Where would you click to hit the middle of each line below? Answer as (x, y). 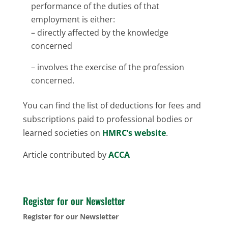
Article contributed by (65, 154)
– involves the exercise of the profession (107, 67)
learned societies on (62, 133)
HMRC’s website (134, 133)
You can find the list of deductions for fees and (112, 105)
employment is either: (73, 19)
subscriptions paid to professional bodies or (108, 119)
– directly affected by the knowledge (99, 32)
